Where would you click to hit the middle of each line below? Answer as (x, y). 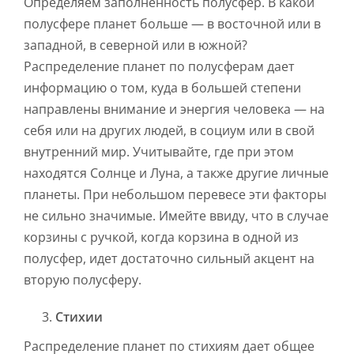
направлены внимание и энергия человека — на (174, 109)
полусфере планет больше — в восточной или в (172, 24)
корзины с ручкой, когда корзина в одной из (161, 237)
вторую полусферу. (83, 280)
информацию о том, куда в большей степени (162, 88)
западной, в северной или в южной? (136, 45)
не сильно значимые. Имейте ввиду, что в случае (176, 216)
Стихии (79, 317)
